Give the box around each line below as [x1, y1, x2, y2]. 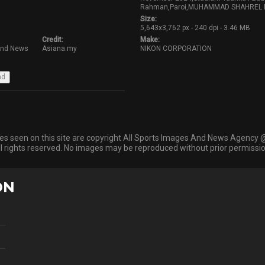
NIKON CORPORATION [140, 44, 212, 53]
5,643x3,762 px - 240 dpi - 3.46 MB [140, 24, 251, 32]
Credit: [41, 35, 63, 44]
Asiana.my [41, 44, 77, 53]
